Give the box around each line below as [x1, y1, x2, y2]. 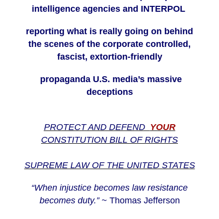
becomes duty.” [39, 196, 99, 206]
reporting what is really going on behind [26, 26, 193, 37]
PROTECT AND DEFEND [44, 122, 150, 132]
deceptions [86, 87, 133, 97]
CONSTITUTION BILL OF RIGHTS [41, 135, 178, 145]
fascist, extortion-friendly [57, 52, 162, 62]
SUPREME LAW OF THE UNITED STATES [24, 160, 195, 171]
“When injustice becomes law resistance [31, 183, 188, 193]
